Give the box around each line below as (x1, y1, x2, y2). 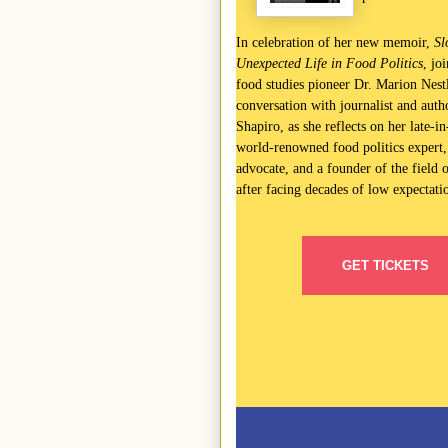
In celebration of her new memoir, (235, 35, 434, 50)
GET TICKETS (342, 258, 429, 273)
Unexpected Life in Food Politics (235, 56, 423, 71)
